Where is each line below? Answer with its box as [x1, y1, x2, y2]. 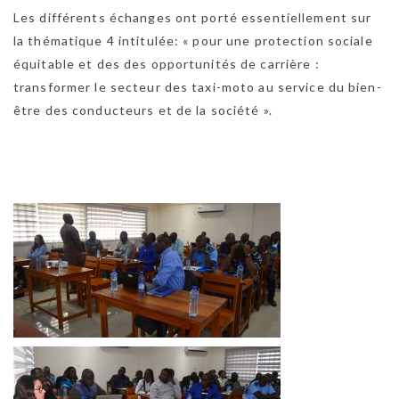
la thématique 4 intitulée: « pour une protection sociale [13, 32, 373, 48]
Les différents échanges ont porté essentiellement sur [13, 9, 372, 25]
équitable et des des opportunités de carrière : [13, 55, 320, 71]
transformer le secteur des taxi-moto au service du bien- [13, 78, 382, 94]
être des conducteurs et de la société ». [13, 102, 273, 118]
